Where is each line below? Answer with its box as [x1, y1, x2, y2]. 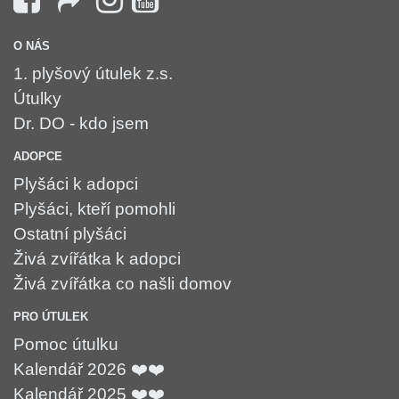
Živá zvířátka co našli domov [13, 273, 232, 293]
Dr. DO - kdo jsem [13, 113, 149, 133]
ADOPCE [13, 149, 62, 163]
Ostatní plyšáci [13, 224, 126, 243]
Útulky [13, 88, 61, 108]
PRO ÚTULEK [13, 309, 88, 323]
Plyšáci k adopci [13, 174, 138, 193]
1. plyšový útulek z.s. [13, 63, 173, 83]
